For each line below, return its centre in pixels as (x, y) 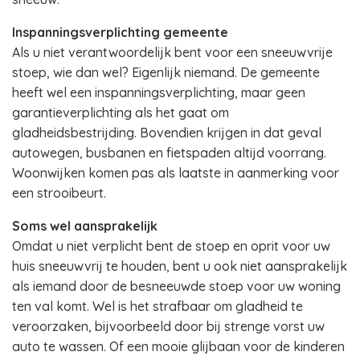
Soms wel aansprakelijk (85, 226)
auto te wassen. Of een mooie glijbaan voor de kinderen (178, 346)
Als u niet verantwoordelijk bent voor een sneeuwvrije (172, 52)
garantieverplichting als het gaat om (121, 112)
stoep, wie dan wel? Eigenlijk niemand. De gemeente (166, 72)
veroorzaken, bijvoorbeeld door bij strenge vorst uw (168, 326)
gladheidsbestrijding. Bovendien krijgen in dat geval (167, 133)
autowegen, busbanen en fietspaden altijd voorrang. (169, 153)
